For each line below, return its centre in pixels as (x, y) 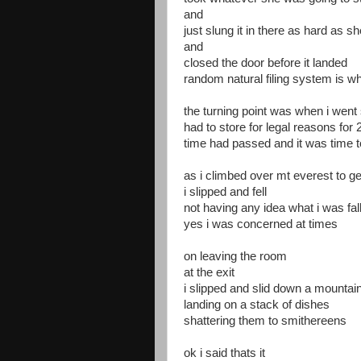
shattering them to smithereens (265, 321)
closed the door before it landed (266, 63)
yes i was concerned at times (261, 224)
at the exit (209, 272)
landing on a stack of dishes (257, 305)
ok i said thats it (224, 353)
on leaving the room (235, 256)
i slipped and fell (225, 192)
